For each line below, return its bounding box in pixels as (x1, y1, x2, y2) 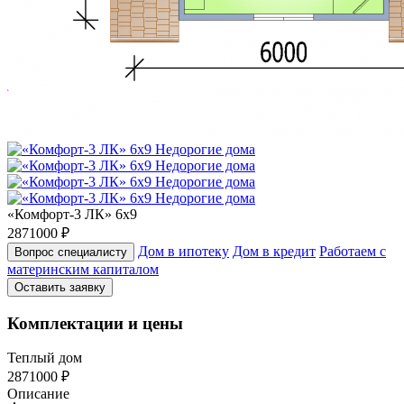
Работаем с (319, 243, 386, 259)
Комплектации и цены (7, 313, 183, 333)
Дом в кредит (233, 243, 316, 259)
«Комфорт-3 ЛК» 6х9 (7, 207, 137, 222)
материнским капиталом (7, 262, 159, 277)
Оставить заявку (14, 280, 106, 294)
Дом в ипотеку (138, 243, 229, 259)
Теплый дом (7, 350, 82, 366)
